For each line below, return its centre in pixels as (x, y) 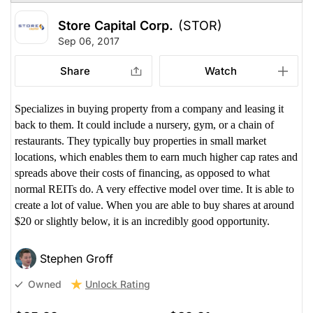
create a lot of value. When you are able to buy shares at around (154, 205)
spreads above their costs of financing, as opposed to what (142, 173)
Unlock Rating (118, 284)
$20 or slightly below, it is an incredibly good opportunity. (142, 221)
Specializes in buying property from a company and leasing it (149, 108)
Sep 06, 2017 (89, 41)
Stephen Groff (77, 258)
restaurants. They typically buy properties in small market (140, 140)
